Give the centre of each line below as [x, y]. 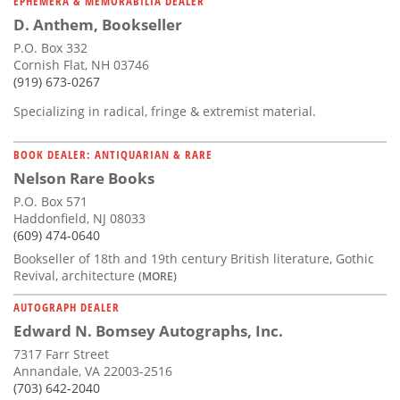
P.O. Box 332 [50, 47]
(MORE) [158, 275]
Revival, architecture [76, 275]
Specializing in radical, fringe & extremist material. [165, 111]
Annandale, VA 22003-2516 [93, 371]
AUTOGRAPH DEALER [67, 307]
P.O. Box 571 [50, 201]
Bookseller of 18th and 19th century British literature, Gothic [194, 258]
